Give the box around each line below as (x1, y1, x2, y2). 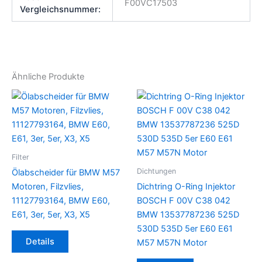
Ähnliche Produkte (12, 71, 84, 82)
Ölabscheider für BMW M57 (12, 167, 120, 178)
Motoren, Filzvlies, (12, 181, 84, 192)
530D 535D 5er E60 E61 (137, 223, 233, 235)
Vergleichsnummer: (20, 4, 101, 15)
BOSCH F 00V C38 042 (137, 195, 230, 206)
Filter (12, 152, 29, 161)
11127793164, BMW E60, (12, 195, 110, 206)
